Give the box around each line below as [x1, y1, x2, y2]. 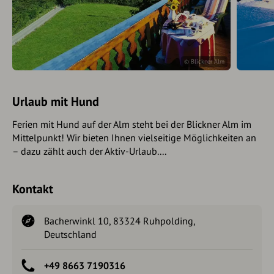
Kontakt [12, 181, 53, 197]
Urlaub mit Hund [12, 94, 99, 109]
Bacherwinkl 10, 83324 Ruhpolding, [44, 215, 195, 227]
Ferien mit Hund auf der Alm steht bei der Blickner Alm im [12, 118, 251, 130]
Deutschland [44, 228, 97, 240]
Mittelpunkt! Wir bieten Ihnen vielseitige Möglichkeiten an [12, 131, 256, 144]
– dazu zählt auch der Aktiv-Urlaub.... [12, 145, 166, 157]
